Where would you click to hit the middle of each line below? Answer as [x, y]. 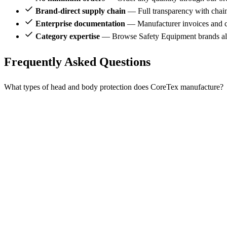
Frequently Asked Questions [77, 62]
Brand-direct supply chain [81, 11]
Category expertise [68, 36]
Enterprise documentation [80, 23]
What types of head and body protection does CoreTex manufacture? [114, 87]
